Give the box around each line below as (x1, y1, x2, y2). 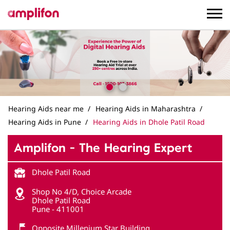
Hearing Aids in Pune (8, 117, 81, 127)
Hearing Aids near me (8, 103, 84, 113)
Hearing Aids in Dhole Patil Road (93, 117, 205, 127)
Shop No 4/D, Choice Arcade (32, 186, 131, 197)
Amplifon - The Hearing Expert (14, 140, 192, 155)
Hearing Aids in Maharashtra (95, 103, 196, 113)
